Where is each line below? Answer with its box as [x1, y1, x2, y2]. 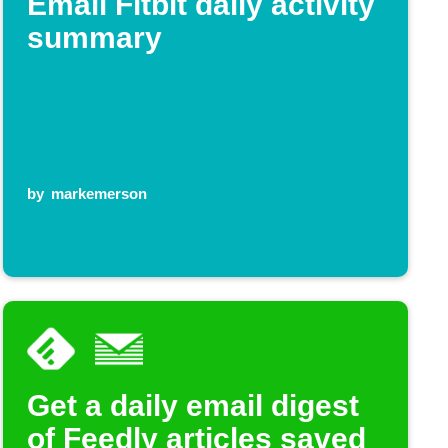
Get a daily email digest [26, 389, 359, 423]
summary [26, 20, 162, 54]
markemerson [51, 185, 148, 203]
